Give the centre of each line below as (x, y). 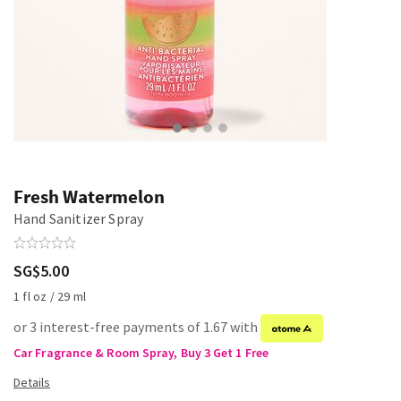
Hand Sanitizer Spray (79, 218)
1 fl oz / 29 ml (50, 296)
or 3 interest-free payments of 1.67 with (137, 327)
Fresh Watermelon (89, 196)
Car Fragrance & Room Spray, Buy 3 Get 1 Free (141, 353)
